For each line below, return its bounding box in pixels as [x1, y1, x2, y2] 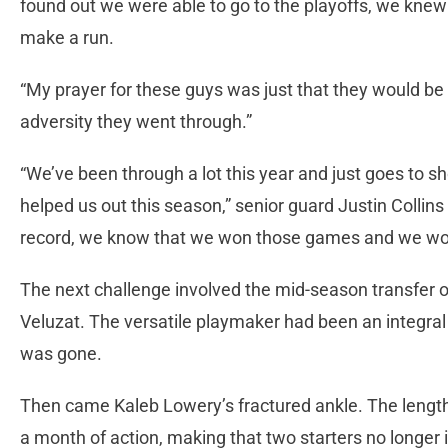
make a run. [20, 27, 114, 49]
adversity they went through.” [20, 111, 252, 133]
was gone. [20, 343, 102, 365]
